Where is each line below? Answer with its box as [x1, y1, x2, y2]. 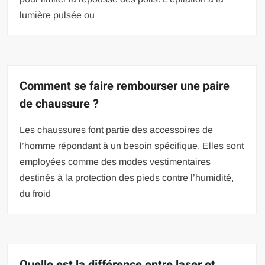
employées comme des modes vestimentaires [20, 157, 211, 167]
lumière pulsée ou [20, 10, 95, 21]
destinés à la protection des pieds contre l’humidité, [20, 173, 234, 183]
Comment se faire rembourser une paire [20, 77, 230, 95]
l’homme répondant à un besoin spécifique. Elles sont [20, 141, 244, 151]
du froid [20, 189, 51, 199]
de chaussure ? [20, 95, 99, 113]
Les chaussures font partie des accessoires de [20, 125, 214, 135]
